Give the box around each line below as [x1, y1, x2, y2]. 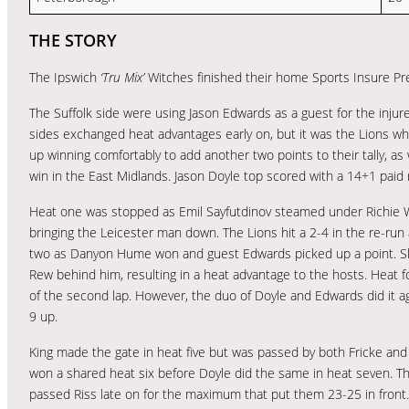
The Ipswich [29, 68, 100, 86]
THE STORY [29, 28, 117, 51]
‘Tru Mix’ [100, 68, 148, 86]
